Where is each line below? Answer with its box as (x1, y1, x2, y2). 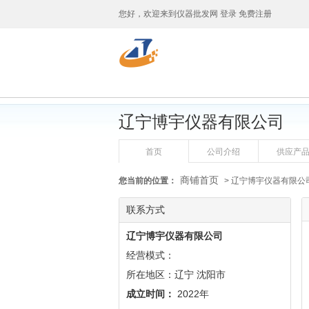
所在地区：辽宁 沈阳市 (126, 269, 226, 280)
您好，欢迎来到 (119, 9, 177, 19)
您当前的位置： (119, 176, 177, 186)
